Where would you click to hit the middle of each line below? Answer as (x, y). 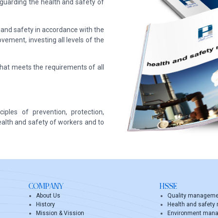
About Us (48, 196)
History (46, 205)
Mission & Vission (60, 213)
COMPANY (46, 187)
